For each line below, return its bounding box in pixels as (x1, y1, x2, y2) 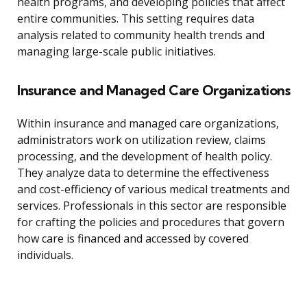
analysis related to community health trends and (17, 27, 265, 43)
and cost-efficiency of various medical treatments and (17, 182, 290, 197)
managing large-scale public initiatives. (17, 44, 216, 60)
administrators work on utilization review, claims (17, 132, 266, 148)
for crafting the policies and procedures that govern (17, 214, 284, 230)
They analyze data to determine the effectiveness (17, 165, 269, 181)
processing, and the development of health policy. (17, 149, 272, 164)
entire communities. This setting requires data (17, 11, 254, 27)
